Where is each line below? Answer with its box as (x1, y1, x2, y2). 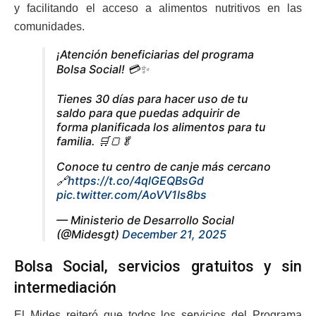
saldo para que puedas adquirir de (56, 105, 240, 120)
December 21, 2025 (122, 226, 226, 241)
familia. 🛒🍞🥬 (56, 133, 132, 148)
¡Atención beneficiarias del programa (56, 47, 254, 61)
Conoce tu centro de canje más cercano (56, 159, 271, 174)
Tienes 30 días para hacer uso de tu (56, 91, 248, 106)
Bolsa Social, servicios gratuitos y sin (14, 257, 302, 276)
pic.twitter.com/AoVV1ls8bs (56, 187, 207, 202)
